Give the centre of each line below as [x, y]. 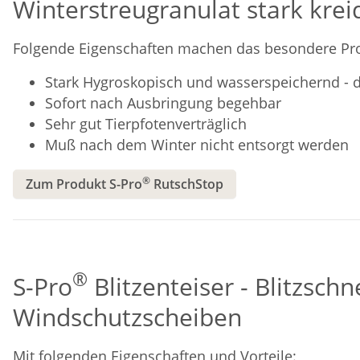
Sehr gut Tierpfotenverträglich [146, 123]
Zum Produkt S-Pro [84, 184]
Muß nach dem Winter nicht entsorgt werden [197, 144]
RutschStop [187, 184]
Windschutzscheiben [127, 317]
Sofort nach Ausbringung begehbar [163, 102]
